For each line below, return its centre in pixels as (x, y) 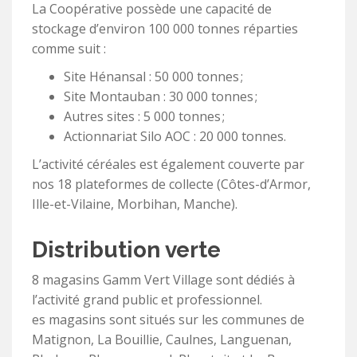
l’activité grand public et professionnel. (147, 300)
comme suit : (69, 49)
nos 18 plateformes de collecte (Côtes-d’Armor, (171, 184)
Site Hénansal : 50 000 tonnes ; (153, 76)
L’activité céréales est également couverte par (168, 164)
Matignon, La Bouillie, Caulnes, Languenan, (162, 339)
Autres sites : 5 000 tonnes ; (144, 116)
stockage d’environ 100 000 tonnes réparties (165, 29)
